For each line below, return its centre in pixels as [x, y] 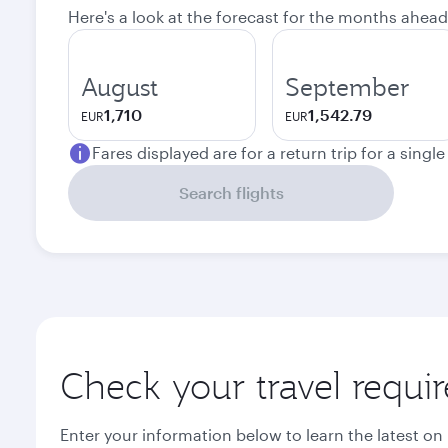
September [347, 87]
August [119, 87]
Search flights [231, 192]
